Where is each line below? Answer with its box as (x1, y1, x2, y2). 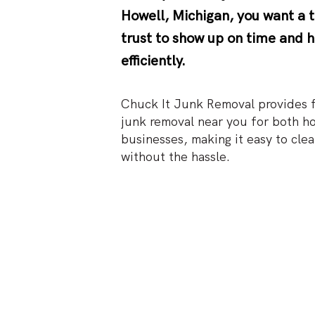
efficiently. (121, 53, 186, 70)
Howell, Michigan (121, 8, 229, 25)
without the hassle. (121, 148, 230, 165)
